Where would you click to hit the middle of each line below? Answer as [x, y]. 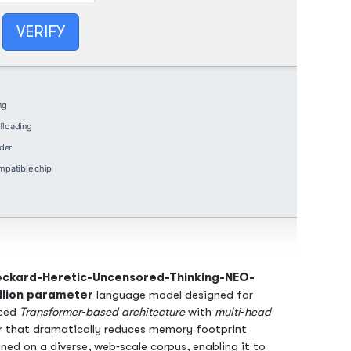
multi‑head [243, 312]
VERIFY [41, 31]
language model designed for [173, 295]
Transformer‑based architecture [102, 312]
